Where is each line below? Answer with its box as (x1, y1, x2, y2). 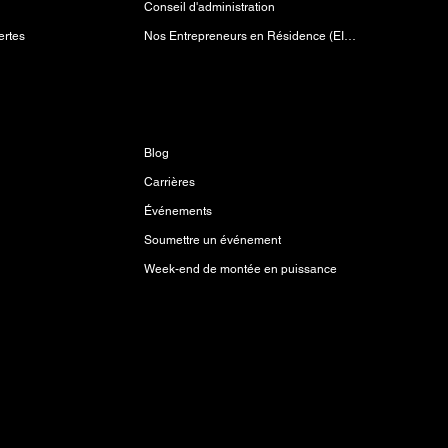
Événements (143, 204, 212, 218)
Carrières (143, 175, 195, 189)
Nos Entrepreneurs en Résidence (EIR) (343, 29, 356, 43)
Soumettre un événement (143, 233, 281, 247)
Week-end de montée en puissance (143, 262, 337, 276)
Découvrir (143, 103, 213, 123)
